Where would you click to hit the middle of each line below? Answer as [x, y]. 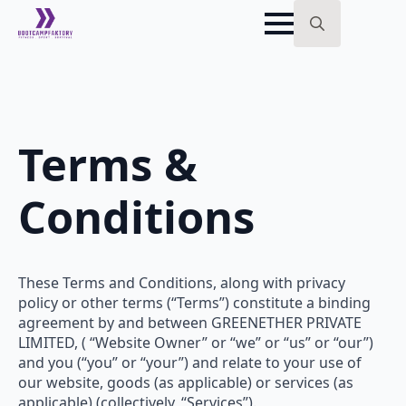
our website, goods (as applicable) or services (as [186, 382]
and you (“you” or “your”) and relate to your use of [190, 362]
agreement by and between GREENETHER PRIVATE [190, 322]
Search [317, 56]
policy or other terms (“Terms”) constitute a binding [194, 302]
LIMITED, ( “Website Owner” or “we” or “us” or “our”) [196, 342]
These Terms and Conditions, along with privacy [182, 282]
